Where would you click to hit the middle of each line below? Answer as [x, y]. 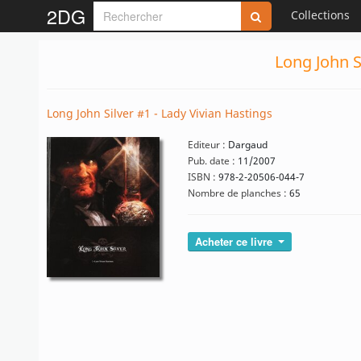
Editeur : [207, 145]
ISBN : [202, 177]
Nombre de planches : [237, 193]
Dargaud [247, 145]
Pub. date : [212, 161]
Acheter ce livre [235, 241]
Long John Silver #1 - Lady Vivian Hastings [160, 113]
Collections [320, 15]
